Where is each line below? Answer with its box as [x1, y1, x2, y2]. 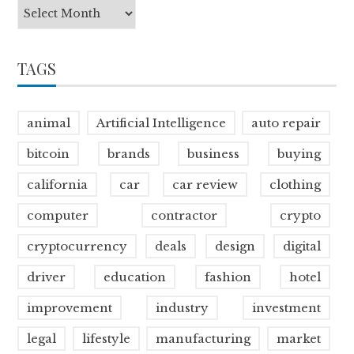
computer [27, 208, 89, 224]
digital [282, 239, 321, 254]
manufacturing [156, 331, 251, 347]
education [104, 269, 167, 285]
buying [277, 146, 321, 162]
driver [27, 269, 66, 285]
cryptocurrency [27, 239, 128, 254]
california [27, 177, 88, 193]
